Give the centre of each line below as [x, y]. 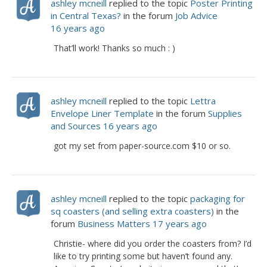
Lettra [203, 101]
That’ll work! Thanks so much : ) [114, 48]
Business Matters [114, 223]
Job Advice [196, 15]
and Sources [76, 126]
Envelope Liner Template [102, 113]
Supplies [225, 113]
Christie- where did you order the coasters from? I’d [153, 243]
